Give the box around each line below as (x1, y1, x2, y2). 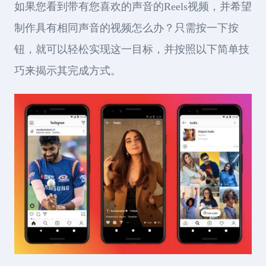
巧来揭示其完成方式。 (14, 65, 121, 77)
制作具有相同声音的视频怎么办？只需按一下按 (14, 22, 239, 34)
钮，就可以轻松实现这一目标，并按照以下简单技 (14, 43, 249, 55)
